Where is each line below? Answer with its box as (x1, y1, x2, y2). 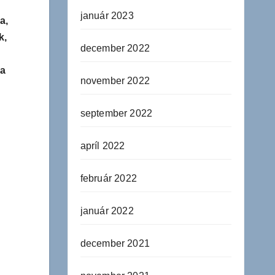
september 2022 (80, 108, 153, 118)
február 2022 (80, 173, 137, 184)
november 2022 (80, 76, 150, 86)
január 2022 (80, 206, 134, 216)
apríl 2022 (80, 141, 125, 151)
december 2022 (80, 43, 150, 53)
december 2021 (80, 238, 150, 249)
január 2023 (80, 10, 134, 21)
